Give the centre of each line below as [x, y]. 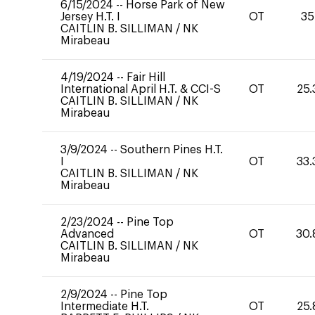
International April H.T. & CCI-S [141, 89]
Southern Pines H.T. [172, 150]
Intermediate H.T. [105, 307]
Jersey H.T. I [90, 17]
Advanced [87, 234]
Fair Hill [146, 77]
